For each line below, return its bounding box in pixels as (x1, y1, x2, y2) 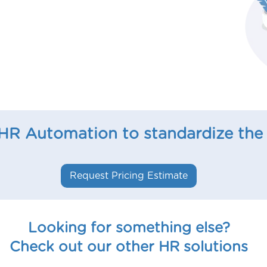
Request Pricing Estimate (70, 171, 188, 181)
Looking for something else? (27, 221, 230, 235)
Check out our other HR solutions (10, 240, 248, 254)
